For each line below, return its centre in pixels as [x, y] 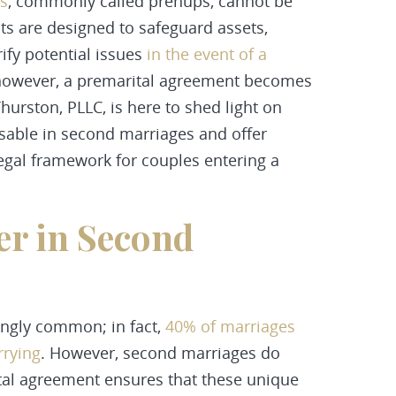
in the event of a [207, 54]
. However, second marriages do [160, 353]
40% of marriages [230, 326]
